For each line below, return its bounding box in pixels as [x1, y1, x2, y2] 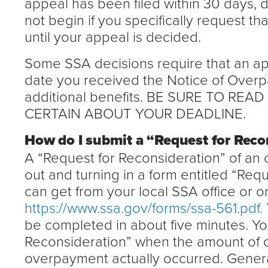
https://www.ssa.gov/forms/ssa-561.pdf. [25, 197, 266, 217]
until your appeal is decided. [25, 26, 201, 46]
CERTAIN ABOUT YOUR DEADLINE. [25, 102, 246, 123]
